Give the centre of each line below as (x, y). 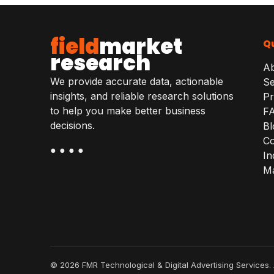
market (141, 46)
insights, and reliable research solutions (142, 96)
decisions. (72, 125)
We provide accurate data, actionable (137, 81)
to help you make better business (128, 111)
